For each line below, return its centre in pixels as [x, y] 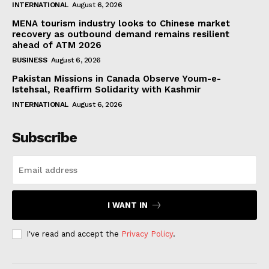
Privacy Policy [147, 234]
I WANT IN [127, 205]
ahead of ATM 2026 [57, 45]
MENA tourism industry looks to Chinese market [121, 23]
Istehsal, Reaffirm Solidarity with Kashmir [106, 89]
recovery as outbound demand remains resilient [121, 34]
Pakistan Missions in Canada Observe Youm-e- [116, 78]
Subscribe [44, 137]
